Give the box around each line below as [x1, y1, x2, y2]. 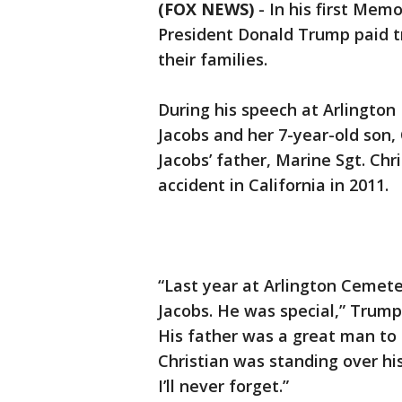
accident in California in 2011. [158, 174, 389, 197]
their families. [158, 48, 267, 71]
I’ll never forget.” [158, 375, 289, 398]
